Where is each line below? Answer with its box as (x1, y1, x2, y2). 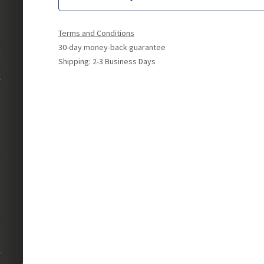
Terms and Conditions (58, 28, 134, 38)
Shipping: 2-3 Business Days (58, 56, 156, 67)
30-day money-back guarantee (58, 42, 166, 52)
